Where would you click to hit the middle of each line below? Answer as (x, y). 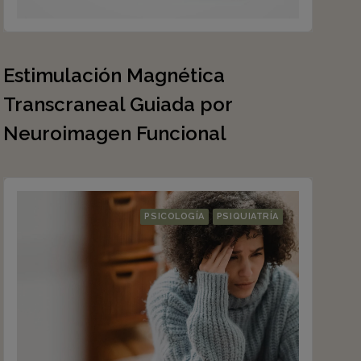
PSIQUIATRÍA (247, 216)
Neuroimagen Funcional (115, 133)
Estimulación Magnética (114, 75)
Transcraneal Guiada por (118, 104)
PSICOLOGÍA (174, 216)
